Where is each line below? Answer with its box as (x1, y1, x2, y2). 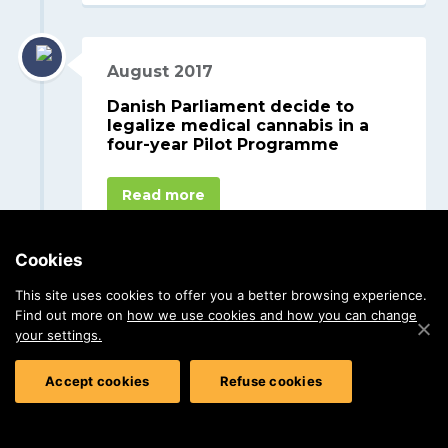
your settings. (15, 327, 102, 343)
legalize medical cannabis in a (107, 115, 370, 135)
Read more (122, 185, 206, 204)
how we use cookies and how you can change (127, 307, 417, 323)
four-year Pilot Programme (107, 134, 340, 154)
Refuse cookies (219, 373, 322, 389)
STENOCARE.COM (15, 395, 221, 423)
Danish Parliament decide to (107, 96, 355, 116)
